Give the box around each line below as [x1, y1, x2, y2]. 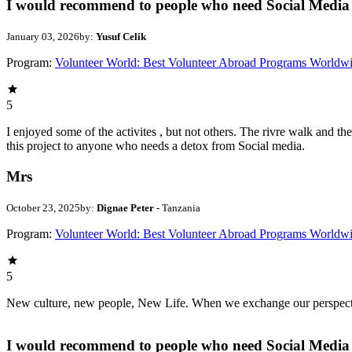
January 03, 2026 [6, 31, 79, 43]
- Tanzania [156, 201, 200, 214]
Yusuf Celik [96, 31, 146, 43]
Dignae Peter [97, 201, 156, 214]
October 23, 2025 [6, 201, 80, 214]
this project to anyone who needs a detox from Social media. [6, 139, 305, 153]
